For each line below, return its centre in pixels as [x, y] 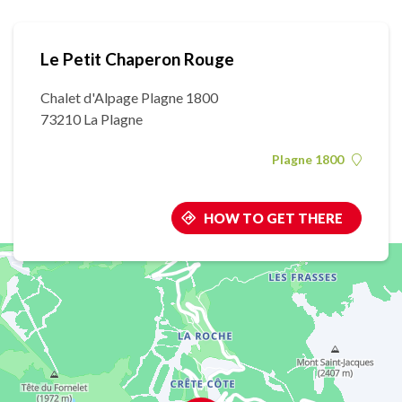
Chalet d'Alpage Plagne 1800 [129, 97]
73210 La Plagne [92, 119]
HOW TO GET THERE [273, 218]
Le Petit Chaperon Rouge [137, 59]
